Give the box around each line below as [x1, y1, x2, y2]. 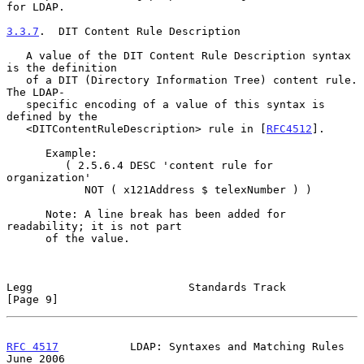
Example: [6, 146, 45, 159]
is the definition [6, 61, 117, 74]
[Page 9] [6, 292, 58, 305]
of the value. [6, 232, 45, 245]
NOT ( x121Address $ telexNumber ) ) [6, 183, 84, 196]
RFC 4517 [6, 340, 58, 353]
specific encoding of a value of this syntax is [6, 97, 26, 110]
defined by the [6, 110, 97, 123]
